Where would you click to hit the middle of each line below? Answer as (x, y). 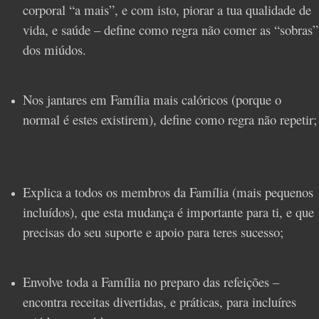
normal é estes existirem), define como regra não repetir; (170, 119)
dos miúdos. (54, 49)
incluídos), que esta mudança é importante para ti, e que (168, 212)
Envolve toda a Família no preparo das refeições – (151, 282)
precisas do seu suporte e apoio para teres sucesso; (153, 232)
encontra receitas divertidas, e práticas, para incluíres (159, 302)
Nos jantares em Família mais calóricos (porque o (152, 99)
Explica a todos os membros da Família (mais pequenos (168, 192)
